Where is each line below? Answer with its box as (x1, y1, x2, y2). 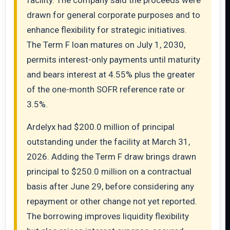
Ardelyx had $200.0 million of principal (27, 122, 175, 132)
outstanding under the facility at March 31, (27, 137, 190, 147)
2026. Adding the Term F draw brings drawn (27, 151, 196, 162)
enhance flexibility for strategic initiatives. (27, 25, 187, 35)
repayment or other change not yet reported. (27, 196, 197, 206)
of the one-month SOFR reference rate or (27, 84, 185, 94)
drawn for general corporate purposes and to (27, 10, 200, 20)
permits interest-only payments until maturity (27, 54, 200, 65)
